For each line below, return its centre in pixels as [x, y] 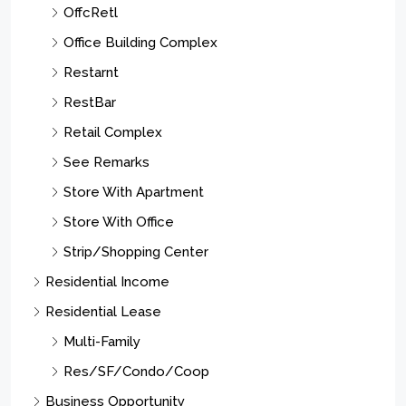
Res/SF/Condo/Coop [136, 371]
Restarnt [91, 72]
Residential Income [107, 281]
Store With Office [119, 222]
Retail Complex [113, 132]
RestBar [90, 102]
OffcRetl [91, 12]
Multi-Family [102, 341]
